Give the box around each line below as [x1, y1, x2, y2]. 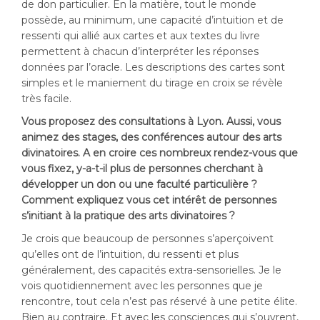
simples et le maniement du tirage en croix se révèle [21, 76, 283, 89]
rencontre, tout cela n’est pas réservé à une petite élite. [21, 295, 297, 308]
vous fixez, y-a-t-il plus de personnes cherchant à [21, 162, 263, 175]
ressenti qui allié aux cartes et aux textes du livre [21, 29, 260, 42]
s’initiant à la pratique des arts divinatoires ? [21, 209, 235, 222]
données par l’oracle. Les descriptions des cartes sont [21, 61, 285, 74]
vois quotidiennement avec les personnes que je [21, 279, 263, 292]
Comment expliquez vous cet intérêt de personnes [21, 194, 276, 206]
